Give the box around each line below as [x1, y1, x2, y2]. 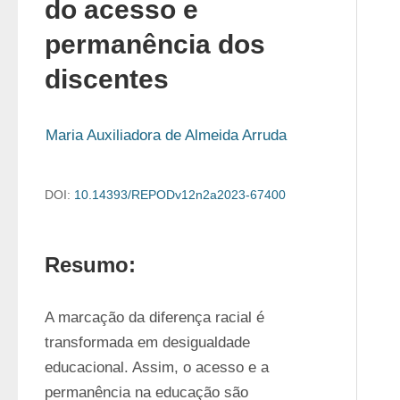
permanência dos [45, 29, 265, 59]
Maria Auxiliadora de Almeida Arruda [46, 127, 287, 144]
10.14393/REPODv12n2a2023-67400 [74, 187, 286, 202]
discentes [45, 64, 169, 94]
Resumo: [45, 253, 136, 277]
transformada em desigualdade [45, 334, 250, 351]
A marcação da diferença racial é [45, 309, 264, 326]
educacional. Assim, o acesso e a [45, 359, 269, 376]
